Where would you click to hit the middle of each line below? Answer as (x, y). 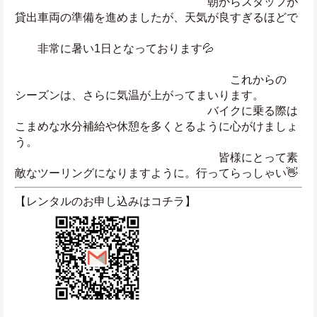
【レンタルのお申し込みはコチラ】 (105, 202)
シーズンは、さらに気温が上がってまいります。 (139, 96)
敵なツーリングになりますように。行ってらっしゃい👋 (156, 173)
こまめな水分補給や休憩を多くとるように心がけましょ (156, 127)
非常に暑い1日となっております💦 (114, 49)
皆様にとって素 (156, 158)
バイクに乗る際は (156, 111)
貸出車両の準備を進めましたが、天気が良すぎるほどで (156, 18)
